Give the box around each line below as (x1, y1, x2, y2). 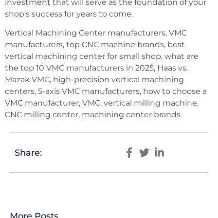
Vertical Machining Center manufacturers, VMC (5, 28, 187, 37)
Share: (15, 147, 42, 158)
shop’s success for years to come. (5, 9, 133, 19)
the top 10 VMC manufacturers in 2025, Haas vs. (5, 63, 188, 73)
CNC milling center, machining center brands (5, 109, 181, 119)
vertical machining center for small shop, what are (5, 51, 199, 61)
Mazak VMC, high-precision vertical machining (5, 74, 184, 84)
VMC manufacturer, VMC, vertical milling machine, (5, 98, 199, 108)
